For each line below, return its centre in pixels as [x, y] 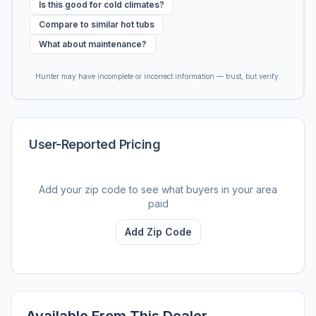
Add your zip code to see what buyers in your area [158, 189]
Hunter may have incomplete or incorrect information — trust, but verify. [158, 76]
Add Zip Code [158, 231]
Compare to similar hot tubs [97, 24]
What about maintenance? [93, 44]
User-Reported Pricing [95, 144]
